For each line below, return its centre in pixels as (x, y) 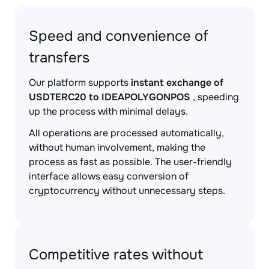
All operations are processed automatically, (126, 133)
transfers (59, 58)
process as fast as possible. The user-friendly (130, 162)
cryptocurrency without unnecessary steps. (127, 191)
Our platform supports (80, 83)
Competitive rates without (116, 255)
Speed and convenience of (119, 36)
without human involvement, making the (117, 147)
